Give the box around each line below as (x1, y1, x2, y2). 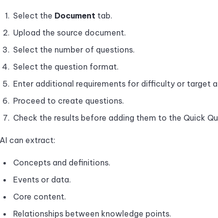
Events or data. (13, 175, 71, 184)
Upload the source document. (13, 28, 126, 37)
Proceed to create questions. (13, 96, 124, 106)
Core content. (13, 192, 66, 201)
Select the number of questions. (13, 45, 135, 54)
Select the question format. (13, 62, 119, 72)
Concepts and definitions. (13, 158, 110, 167)
